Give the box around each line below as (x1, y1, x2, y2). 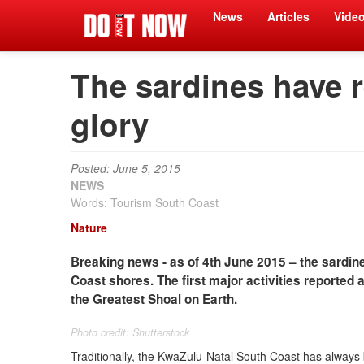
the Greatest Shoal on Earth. (71, 290, 237, 308)
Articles (267, 8, 310, 24)
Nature (71, 219, 107, 236)
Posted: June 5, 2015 (71, 160, 180, 176)
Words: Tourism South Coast (71, 194, 219, 210)
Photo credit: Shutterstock (71, 325, 189, 340)
